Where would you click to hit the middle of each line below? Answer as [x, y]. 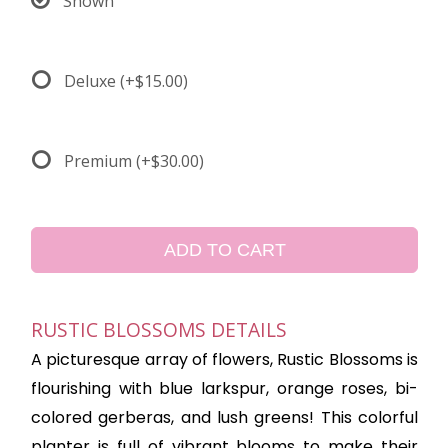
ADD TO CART [224, 250]
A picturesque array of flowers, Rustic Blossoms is [224, 359]
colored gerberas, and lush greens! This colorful [224, 417]
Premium [100, 161]
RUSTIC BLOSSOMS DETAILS [159, 329]
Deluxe [92, 81]
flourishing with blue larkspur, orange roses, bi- [224, 388]
